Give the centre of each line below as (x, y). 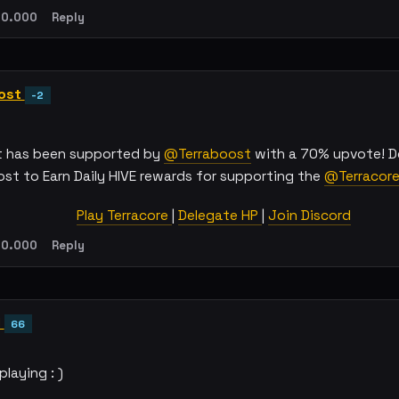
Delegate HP (220, 216)
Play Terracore (124, 216)
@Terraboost (208, 155)
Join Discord (309, 216)
